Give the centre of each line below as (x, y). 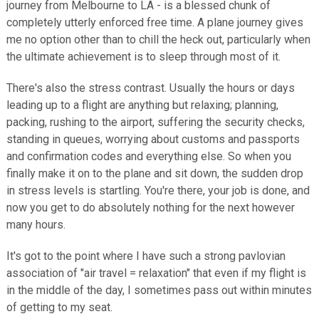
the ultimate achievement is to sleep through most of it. (143, 57)
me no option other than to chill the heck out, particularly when (158, 40)
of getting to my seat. (59, 307)
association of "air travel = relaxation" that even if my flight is (156, 273)
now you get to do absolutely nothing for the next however (150, 208)
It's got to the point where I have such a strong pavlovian (146, 256)
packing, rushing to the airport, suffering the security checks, (155, 122)
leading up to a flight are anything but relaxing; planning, (142, 105)
